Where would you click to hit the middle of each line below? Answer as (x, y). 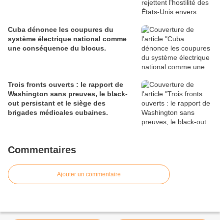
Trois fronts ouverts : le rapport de (66, 85)
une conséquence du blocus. (57, 48)
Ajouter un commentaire (89, 175)
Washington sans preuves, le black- (68, 94)
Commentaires (42, 150)
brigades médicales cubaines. (58, 113)
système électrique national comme (67, 39)
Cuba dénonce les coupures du (61, 30)
